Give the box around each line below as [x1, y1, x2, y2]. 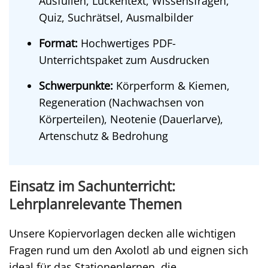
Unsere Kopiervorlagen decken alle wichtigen [9, 226, 236, 240]
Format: [39, 36, 78, 50]
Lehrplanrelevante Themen [9, 194, 182, 214]
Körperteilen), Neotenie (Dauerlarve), [39, 112, 223, 126]
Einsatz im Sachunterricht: [9, 176, 175, 196]
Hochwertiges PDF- [78, 36, 176, 50]
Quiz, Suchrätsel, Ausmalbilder [39, 10, 193, 25]
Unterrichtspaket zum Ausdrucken [39, 53, 209, 67]
